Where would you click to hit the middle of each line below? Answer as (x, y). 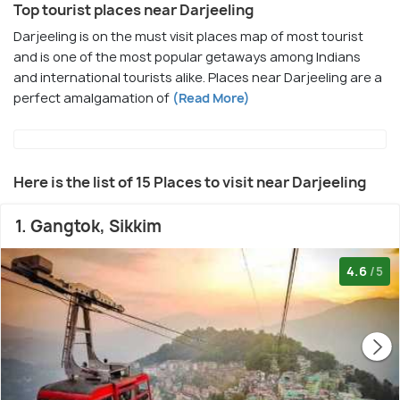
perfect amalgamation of (92, 98)
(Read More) (210, 98)
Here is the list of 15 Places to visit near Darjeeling (190, 182)
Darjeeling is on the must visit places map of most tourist (188, 36)
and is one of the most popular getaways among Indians (187, 57)
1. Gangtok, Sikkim (88, 226)
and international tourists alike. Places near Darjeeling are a (198, 77)
